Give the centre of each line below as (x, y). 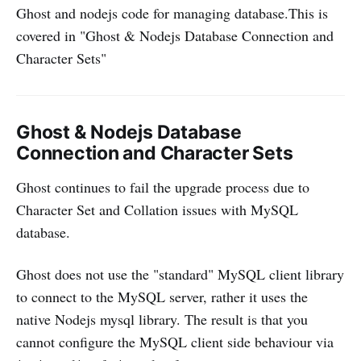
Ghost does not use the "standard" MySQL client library (180, 274)
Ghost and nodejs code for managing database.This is (172, 13)
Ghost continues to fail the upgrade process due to (163, 187)
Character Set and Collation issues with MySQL (157, 210)
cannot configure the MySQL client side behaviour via (175, 342)
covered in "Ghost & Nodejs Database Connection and (175, 36)
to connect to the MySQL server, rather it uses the (162, 297)
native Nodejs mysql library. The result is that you (162, 320)
